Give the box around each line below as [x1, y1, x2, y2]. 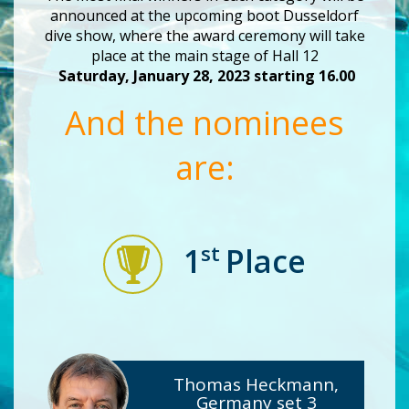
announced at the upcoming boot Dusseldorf [50, 5, 359, 26]
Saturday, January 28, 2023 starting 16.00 [54, 65, 355, 86]
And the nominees [65, 100, 344, 145]
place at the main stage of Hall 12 [90, 45, 319, 66]
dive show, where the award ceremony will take [44, 25, 365, 46]
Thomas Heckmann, [173, 372, 339, 397]
